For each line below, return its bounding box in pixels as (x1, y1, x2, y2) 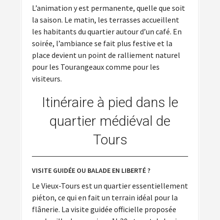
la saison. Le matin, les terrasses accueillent (32, 14, 179, 25)
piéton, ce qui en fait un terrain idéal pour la (32, 192, 178, 203)
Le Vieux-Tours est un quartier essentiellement (32, 181, 188, 191)
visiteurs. (32, 73, 62, 83)
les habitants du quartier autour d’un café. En (32, 26, 182, 36)
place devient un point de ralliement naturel (32, 50, 180, 60)
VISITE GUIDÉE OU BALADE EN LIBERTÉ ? (32, 166, 150, 175)
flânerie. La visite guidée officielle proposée (32, 204, 176, 215)
